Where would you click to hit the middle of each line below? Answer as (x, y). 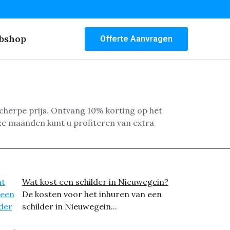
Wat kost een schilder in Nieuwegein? (95, 182)
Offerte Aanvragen (136, 39)
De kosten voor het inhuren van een (92, 194)
